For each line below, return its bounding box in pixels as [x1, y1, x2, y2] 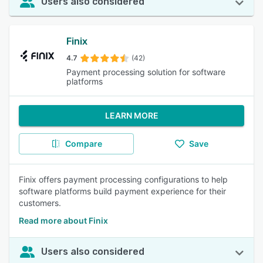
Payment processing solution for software [66, 67, 225, 77]
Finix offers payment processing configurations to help [19, 174, 228, 184]
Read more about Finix [19, 215, 108, 225]
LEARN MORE [104, 110, 159, 120]
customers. [19, 198, 61, 208]
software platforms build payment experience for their [19, 186, 226, 196]
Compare [65, 139, 102, 149]
